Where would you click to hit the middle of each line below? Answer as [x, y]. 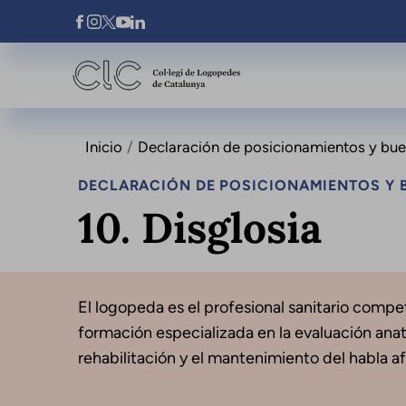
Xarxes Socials [171, 31]
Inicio [103, 147]
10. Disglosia [200, 228]
